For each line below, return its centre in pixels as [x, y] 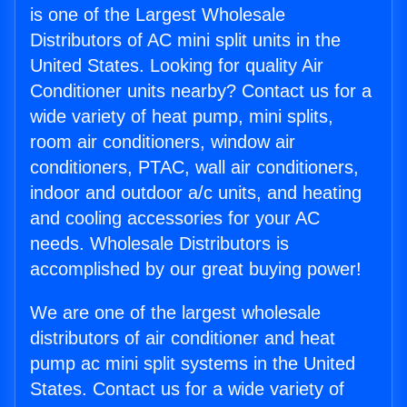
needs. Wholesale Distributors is [159, 244]
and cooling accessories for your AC [175, 218]
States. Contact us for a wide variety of [187, 389]
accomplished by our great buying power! [196, 269]
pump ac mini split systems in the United [193, 364]
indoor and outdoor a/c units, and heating [196, 193]
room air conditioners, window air [163, 142]
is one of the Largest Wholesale [158, 15]
